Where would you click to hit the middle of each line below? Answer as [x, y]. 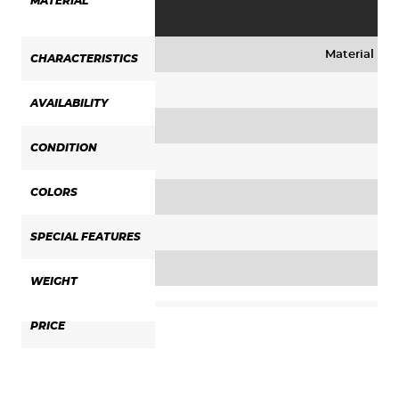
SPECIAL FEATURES [85, 237]
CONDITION [64, 148]
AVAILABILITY [69, 104]
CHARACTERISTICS [84, 59]
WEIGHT [54, 282]
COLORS [54, 193]
